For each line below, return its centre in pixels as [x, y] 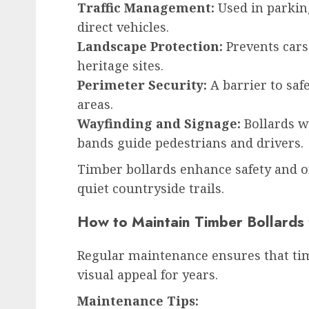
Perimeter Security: [142, 85]
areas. [95, 104]
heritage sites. [120, 66]
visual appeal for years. [148, 275]
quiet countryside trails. [151, 189]
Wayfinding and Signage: [159, 124]
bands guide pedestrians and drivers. [190, 143]
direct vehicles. [123, 27]
